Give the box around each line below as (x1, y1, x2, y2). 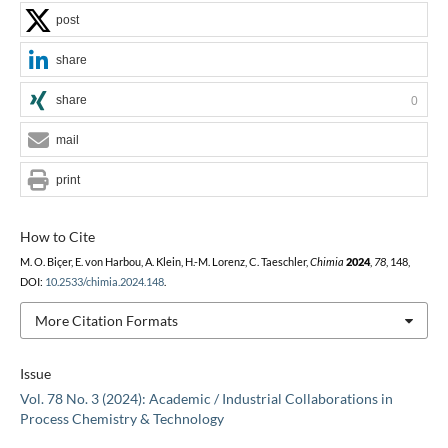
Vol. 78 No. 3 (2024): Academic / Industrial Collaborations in (19, 390, 393, 408)
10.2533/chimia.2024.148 (44, 275, 164, 288)
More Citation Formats (34, 311, 178, 329)
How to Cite (19, 227, 95, 245)
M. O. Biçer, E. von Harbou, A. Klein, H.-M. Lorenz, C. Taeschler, (19, 255, 310, 268)
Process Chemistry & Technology (19, 410, 224, 428)
